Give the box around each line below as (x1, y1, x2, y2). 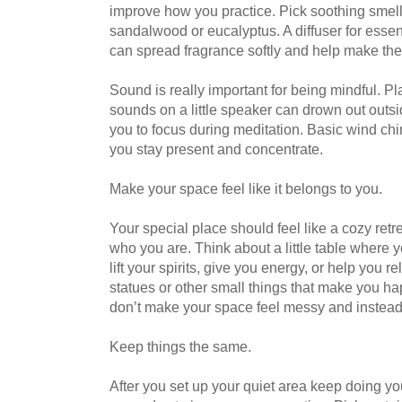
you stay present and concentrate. (109, 140, 323, 157)
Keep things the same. (109, 337, 251, 354)
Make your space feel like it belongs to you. (109, 179, 382, 197)
